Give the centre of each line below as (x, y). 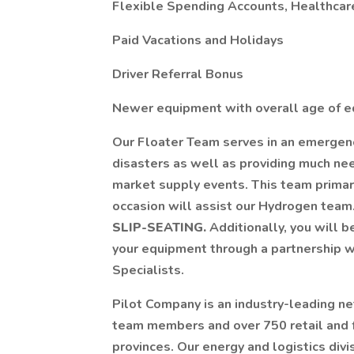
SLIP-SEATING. (161, 228)
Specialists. (148, 270)
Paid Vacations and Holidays (198, 40)
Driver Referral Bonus (178, 74)
